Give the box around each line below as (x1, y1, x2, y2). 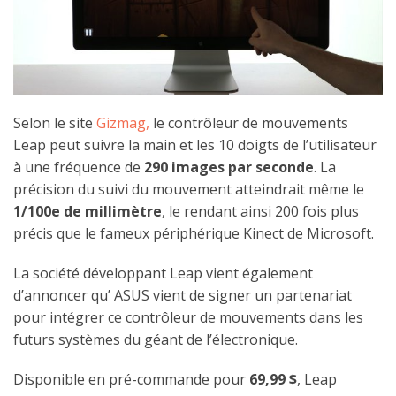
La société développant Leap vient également (13, 263, 313, 284)
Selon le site (13, 113, 96, 133)
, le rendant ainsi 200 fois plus (162, 202, 359, 222)
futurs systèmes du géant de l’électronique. (13, 330, 298, 350)
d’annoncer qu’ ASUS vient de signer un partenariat (13, 286, 352, 306)
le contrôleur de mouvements (149, 113, 348, 133)
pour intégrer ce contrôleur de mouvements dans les (13, 308, 363, 328)
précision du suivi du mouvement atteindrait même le (13, 179, 364, 200)
